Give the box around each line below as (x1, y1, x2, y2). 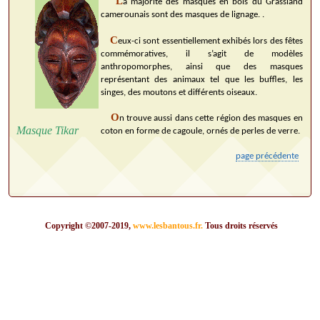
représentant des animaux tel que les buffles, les (100, 74, 303, 84)
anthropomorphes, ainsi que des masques (100, 61, 303, 71)
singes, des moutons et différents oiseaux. (100, 87, 257, 97)
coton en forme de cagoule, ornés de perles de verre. (100, 126, 300, 136)
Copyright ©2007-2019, (42, 220, 133, 231)
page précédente (236, 151, 299, 161)
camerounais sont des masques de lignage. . (100, 10, 264, 20)
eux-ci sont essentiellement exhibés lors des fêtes (118, 36, 303, 46)
